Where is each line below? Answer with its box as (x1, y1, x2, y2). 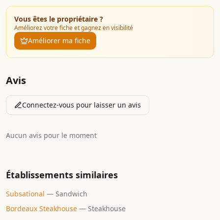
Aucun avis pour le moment (6, 130, 97, 140)
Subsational (6, 189, 45, 198)
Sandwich (55, 189, 87, 198)
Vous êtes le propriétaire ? (14, 14, 103, 24)
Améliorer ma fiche (28, 35, 90, 45)
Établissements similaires (6, 168, 118, 181)
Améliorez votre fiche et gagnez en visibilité (14, 23, 133, 32)
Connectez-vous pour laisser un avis (22, 100, 141, 110)
